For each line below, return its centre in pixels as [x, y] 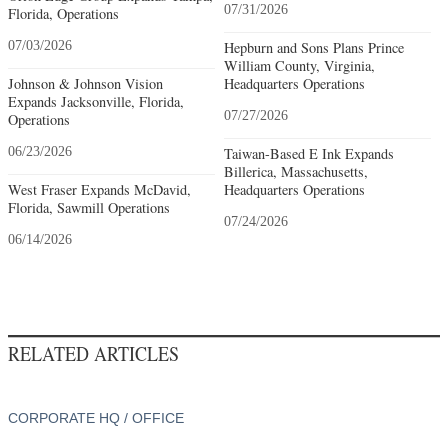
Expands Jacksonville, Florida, [96, 101]
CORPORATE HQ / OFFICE [96, 417]
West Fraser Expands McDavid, [99, 189]
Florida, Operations [63, 13]
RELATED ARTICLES [93, 353]
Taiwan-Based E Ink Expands [308, 153]
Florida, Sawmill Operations [89, 207]
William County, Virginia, [299, 65]
